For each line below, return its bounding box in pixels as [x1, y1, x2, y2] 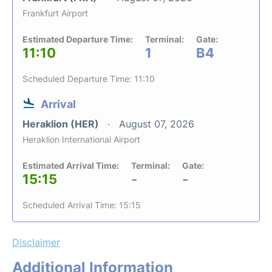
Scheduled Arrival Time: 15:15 [22, 199, 141, 210]
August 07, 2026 [119, 117, 194, 130]
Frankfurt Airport [22, 7, 88, 18]
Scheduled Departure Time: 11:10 [22, 73, 155, 84]
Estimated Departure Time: [22, 33, 133, 44]
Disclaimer [12, 236, 60, 248]
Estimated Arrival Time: [22, 160, 119, 171]
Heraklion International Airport [22, 134, 140, 144]
